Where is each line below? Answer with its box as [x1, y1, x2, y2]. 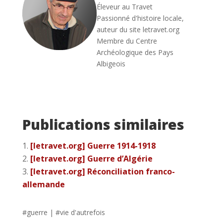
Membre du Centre [96, 36, 157, 46]
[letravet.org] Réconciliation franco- [30, 166, 175, 177]
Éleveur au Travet [96, 1, 153, 11]
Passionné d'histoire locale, [96, 13, 184, 23]
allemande [22, 178, 65, 190]
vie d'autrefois [59, 207, 105, 217]
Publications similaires [22, 114, 184, 134]
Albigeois [96, 58, 125, 68]
